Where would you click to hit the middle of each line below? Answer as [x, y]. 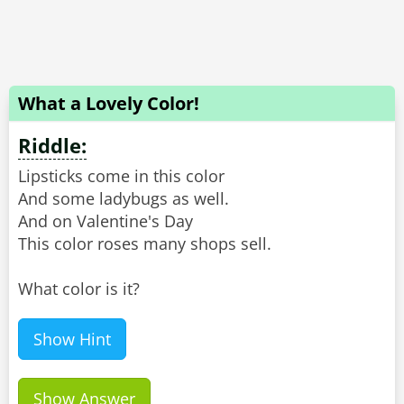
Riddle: [52, 146]
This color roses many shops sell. [145, 244]
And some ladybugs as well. [124, 199]
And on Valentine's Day [106, 221]
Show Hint [72, 340]
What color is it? [79, 289]
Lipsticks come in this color [121, 176]
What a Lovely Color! [109, 104]
